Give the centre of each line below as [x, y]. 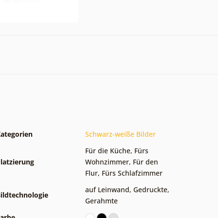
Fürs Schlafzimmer [132, 173]
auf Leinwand [107, 189]
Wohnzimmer [107, 162]
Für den [145, 162]
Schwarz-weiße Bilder [120, 134]
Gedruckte [150, 189]
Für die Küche [108, 150]
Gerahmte [101, 200]
